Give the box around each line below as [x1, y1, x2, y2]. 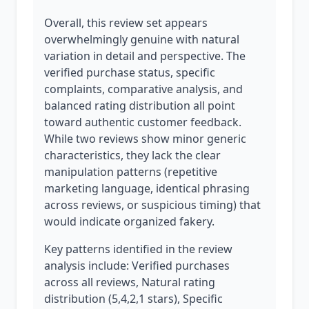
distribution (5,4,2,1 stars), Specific [44, 291, 223, 306]
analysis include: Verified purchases [44, 258, 230, 273]
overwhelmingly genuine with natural [44, 32, 239, 47]
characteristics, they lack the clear [44, 148, 221, 163]
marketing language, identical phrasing [44, 181, 250, 196]
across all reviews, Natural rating [44, 275, 215, 290]
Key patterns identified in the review [44, 241, 232, 257]
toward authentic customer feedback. [44, 114, 241, 130]
